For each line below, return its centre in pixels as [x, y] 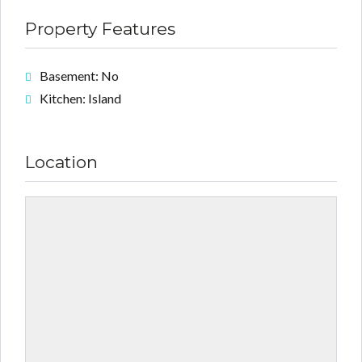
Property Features [100, 28]
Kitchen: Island [80, 98]
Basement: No [79, 75]
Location [61, 162]
